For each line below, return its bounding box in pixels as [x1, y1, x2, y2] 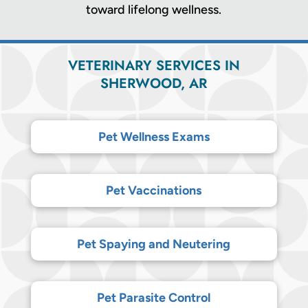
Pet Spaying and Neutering [77, 236, 231, 252]
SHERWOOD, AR [100, 73, 208, 93]
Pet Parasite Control [97, 289, 211, 305]
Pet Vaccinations [106, 182, 202, 198]
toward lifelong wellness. [86, 1, 222, 17]
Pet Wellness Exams [98, 129, 210, 144]
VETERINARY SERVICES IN [67, 55, 240, 76]
